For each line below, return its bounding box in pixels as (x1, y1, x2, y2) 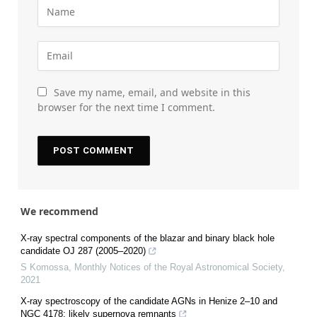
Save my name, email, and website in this (54, 85, 250, 99)
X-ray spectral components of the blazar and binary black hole (21, 232, 275, 243)
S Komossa (21, 261, 69, 272)
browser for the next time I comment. (38, 100, 215, 114)
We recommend (21, 204, 98, 218)
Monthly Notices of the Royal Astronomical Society (74, 261, 282, 272)
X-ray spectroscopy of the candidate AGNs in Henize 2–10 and (21, 295, 277, 306)
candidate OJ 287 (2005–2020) (21, 245, 146, 256)
